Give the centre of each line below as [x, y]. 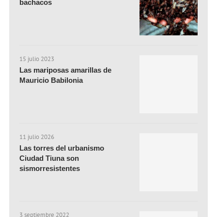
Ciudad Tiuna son [49, 158]
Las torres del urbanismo [62, 148]
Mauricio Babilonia [51, 80]
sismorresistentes [50, 169]
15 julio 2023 [37, 59]
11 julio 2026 [37, 137]
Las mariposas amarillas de [66, 70]
